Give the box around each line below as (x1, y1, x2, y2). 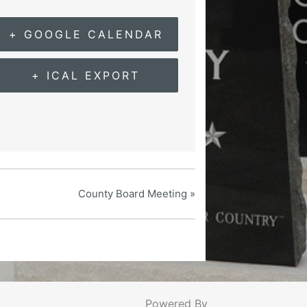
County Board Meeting (78, 187, 190, 201)
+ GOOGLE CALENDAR (8, 27, 163, 41)
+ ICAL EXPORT (32, 68, 140, 82)
